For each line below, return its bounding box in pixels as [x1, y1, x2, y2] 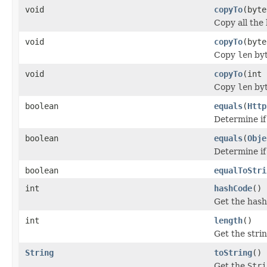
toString [214, 247, 252, 257]
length [214, 215, 243, 225]
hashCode [214, 183, 252, 193]
